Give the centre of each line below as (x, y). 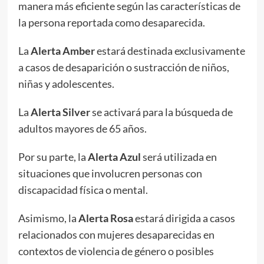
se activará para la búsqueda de (161, 112)
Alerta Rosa (105, 218)
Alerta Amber (62, 50)
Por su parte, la (53, 156)
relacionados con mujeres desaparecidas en (116, 234)
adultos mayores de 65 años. (82, 128)
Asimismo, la (48, 218)
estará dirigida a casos (184, 218)
